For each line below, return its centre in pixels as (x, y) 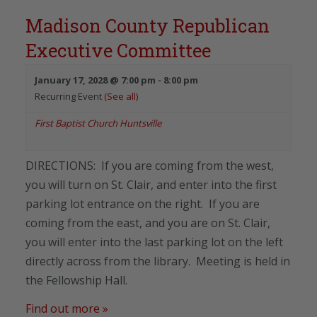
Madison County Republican (148, 25)
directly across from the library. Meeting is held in (158, 261)
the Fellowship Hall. (76, 280)
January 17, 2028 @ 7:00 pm (95, 80)
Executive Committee (118, 50)
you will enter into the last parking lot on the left (154, 242)
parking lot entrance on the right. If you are (143, 203)
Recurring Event (69, 96)
